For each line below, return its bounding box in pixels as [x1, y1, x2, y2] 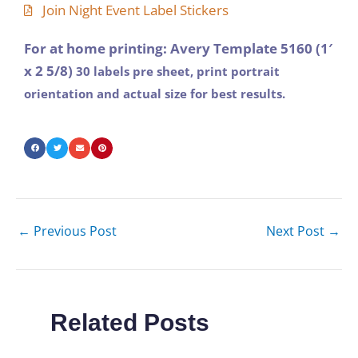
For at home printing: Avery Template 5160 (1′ [24, 38, 332, 58]
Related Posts [50, 309, 209, 336]
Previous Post [30, 221, 117, 240]
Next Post [266, 221, 328, 240]
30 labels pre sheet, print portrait [76, 62, 280, 79]
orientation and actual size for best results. [24, 85, 288, 101]
